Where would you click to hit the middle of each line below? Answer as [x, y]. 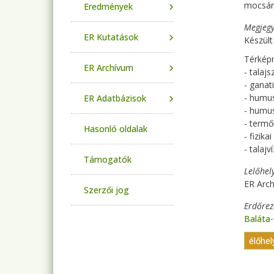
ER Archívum [109, 68]
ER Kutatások [111, 37]
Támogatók [108, 159]
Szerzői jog [106, 190]
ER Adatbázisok [115, 98]
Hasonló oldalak [116, 129]
